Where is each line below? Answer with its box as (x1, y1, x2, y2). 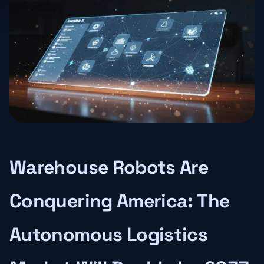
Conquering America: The (9, 189, 230, 213)
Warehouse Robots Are (9, 156, 209, 180)
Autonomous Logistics (9, 223, 208, 247)
